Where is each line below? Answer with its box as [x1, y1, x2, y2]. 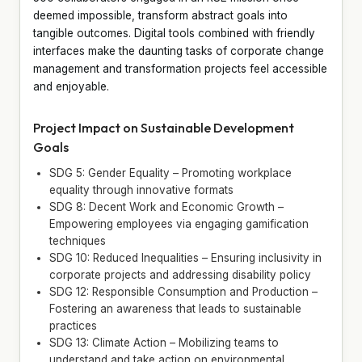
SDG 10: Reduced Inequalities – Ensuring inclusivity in [49, 250, 322, 264]
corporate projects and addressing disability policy [49, 267, 311, 281]
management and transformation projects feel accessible [33, 61, 327, 75]
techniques [49, 234, 106, 247]
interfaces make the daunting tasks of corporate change [33, 44, 324, 57]
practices [49, 318, 97, 332]
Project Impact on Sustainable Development [33, 119, 294, 136]
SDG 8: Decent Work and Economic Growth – [49, 200, 284, 213]
